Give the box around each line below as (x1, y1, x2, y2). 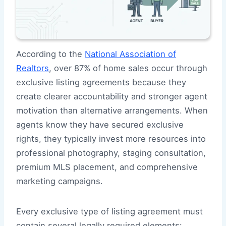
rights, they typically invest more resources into (16, 134, 206, 144)
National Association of (85, 49, 176, 60)
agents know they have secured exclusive (16, 120, 184, 130)
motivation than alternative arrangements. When (16, 105, 208, 116)
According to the (16, 49, 85, 60)
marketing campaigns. (16, 176, 103, 187)
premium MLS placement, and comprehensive (16, 162, 198, 173)
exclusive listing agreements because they (16, 77, 186, 88)
